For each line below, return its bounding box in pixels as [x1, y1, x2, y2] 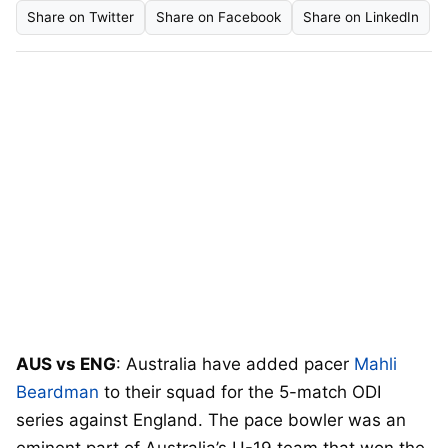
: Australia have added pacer [116, 354, 354, 375]
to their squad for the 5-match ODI [99, 382, 381, 403]
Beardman [16, 382, 99, 403]
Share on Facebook [156, 9, 281, 25]
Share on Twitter [27, 9, 134, 25]
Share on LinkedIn [303, 9, 419, 25]
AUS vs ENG [16, 354, 116, 375]
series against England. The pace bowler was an [16, 410, 406, 431]
